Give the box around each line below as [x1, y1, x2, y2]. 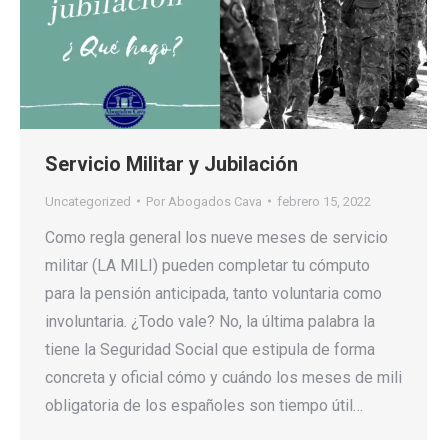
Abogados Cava [168, 193, 262, 209]
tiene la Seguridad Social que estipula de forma [45, 339, 375, 359]
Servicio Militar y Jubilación [45, 151, 298, 176]
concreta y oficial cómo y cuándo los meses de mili [45, 367, 402, 387]
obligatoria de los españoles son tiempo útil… [45, 395, 363, 415]
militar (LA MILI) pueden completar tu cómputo [45, 255, 370, 275]
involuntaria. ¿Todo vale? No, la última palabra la [45, 311, 375, 331]
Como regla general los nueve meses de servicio [45, 227, 388, 247]
